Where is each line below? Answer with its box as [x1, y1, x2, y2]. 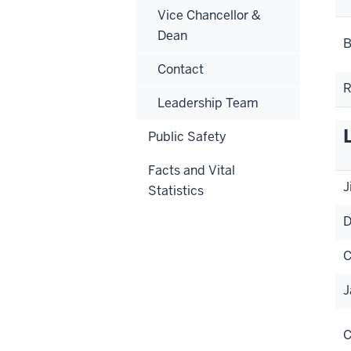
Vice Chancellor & [157, 6, 261, 24]
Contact [157, 60, 204, 78]
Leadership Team [157, 94, 259, 111]
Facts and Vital [148, 161, 235, 179]
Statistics [148, 182, 204, 199]
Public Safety [148, 128, 226, 145]
